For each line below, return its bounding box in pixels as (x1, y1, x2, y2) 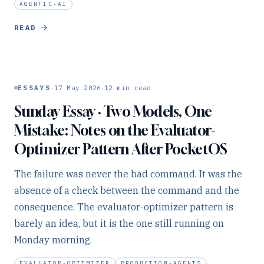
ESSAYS (18, 84, 51, 92)
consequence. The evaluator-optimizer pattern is (14, 201, 233, 213)
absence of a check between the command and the (14, 184, 239, 196)
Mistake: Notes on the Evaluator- (14, 122, 216, 138)
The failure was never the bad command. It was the (14, 168, 242, 180)
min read (113, 84, 151, 92)
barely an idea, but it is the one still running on (14, 217, 224, 229)
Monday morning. (14, 234, 92, 246)
